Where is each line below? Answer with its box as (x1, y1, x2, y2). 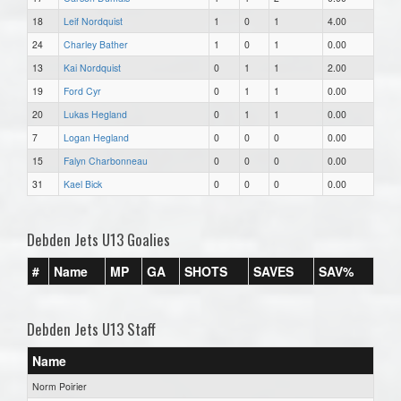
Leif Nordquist (64, 13, 123, 28)
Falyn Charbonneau (64, 153, 148, 167)
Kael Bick (64, 176, 102, 191)
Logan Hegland (64, 130, 129, 144)
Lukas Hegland (64, 107, 127, 121)
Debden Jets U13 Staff (27, 317, 156, 340)
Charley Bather (64, 37, 128, 51)
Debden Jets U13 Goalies (27, 227, 170, 251)
